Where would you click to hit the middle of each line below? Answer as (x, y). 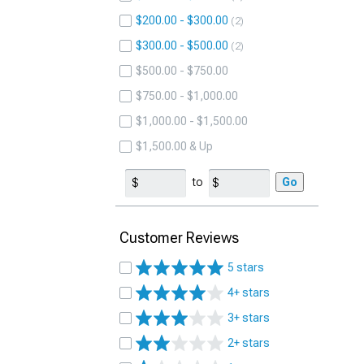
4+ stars (249, 292)
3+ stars (249, 318)
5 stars (246, 267)
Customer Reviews (179, 238)
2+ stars (249, 343)
